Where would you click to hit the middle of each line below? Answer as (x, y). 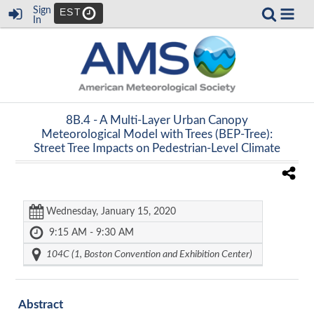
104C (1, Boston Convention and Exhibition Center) (149, 254)
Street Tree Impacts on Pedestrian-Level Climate (157, 148)
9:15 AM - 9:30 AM (91, 232)
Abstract (40, 305)
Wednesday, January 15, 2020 (111, 211)
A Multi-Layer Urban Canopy (174, 120)
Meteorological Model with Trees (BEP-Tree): (157, 134)
